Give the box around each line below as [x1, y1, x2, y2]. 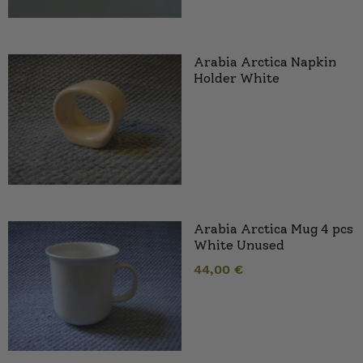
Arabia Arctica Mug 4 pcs [194, 220, 353, 237]
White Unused [194, 237, 284, 253]
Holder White [194, 70, 280, 87]
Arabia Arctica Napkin [194, 54, 336, 70]
